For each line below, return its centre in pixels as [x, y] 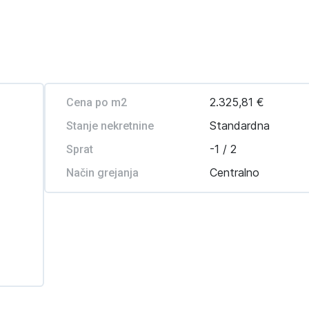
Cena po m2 [96, 102]
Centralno [235, 172]
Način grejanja [102, 173]
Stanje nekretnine [110, 126]
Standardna [240, 126]
